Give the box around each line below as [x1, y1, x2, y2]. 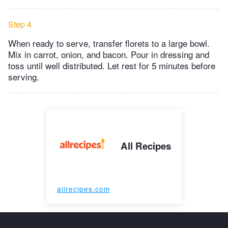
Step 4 [8, 18, 32, 30]
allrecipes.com [56, 183, 110, 194]
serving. [8, 70, 39, 83]
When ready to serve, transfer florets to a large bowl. [8, 36, 210, 49]
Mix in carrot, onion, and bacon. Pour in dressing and [8, 47, 209, 61]
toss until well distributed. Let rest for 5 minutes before [8, 59, 215, 72]
